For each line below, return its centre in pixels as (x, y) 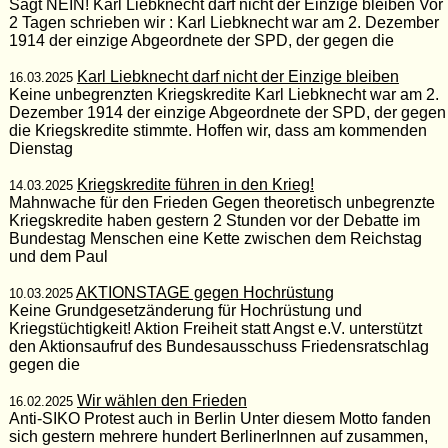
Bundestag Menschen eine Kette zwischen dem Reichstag (215, 238)
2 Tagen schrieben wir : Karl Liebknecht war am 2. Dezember (223, 22)
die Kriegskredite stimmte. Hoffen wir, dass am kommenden (217, 130)
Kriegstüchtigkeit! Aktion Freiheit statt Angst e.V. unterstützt (215, 328)
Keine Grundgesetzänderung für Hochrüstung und (185, 310)
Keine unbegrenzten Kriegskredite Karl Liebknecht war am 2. (223, 94)
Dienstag (40, 148)
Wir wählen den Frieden (161, 400)
